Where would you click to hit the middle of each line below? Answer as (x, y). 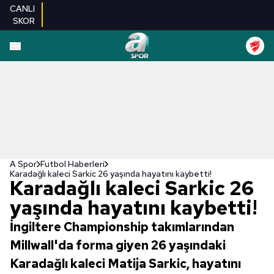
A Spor (23, 164)
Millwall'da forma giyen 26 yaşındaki (118, 245)
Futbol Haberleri (72, 164)
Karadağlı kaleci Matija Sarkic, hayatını (125, 264)
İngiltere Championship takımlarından (122, 227)
